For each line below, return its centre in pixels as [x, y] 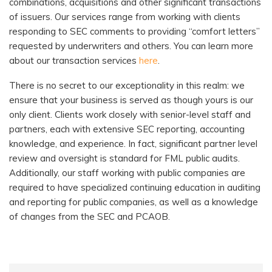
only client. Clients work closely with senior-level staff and [130, 114]
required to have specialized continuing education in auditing [135, 187]
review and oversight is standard [78, 158]
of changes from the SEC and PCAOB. [90, 216]
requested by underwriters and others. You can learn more [131, 46]
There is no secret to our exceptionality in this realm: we [127, 85]
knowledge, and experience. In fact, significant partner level [133, 143]
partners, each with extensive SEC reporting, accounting [127, 129]
